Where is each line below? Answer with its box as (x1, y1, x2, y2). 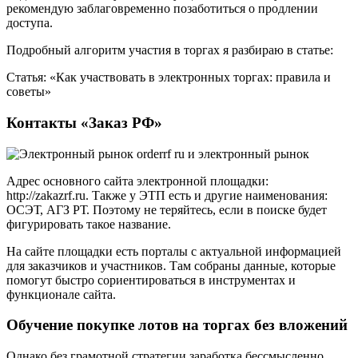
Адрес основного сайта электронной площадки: (6, 173, 268, 188)
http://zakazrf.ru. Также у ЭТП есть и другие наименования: (6, 188, 328, 202)
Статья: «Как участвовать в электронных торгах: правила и (6, 70, 331, 85)
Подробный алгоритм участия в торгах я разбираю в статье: (6, 43, 333, 58)
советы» (6, 85, 51, 99)
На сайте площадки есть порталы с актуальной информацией (6, 244, 341, 258)
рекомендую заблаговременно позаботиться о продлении (6, 2, 318, 16)
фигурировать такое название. (6, 217, 171, 231)
